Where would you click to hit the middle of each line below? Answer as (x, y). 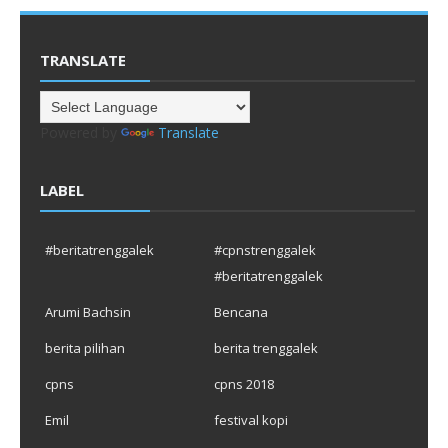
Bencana (240, 311)
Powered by (80, 132)
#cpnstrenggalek (264, 249)
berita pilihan (85, 347)
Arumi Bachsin (88, 311)
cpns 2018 (243, 383)
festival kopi (250, 419)
